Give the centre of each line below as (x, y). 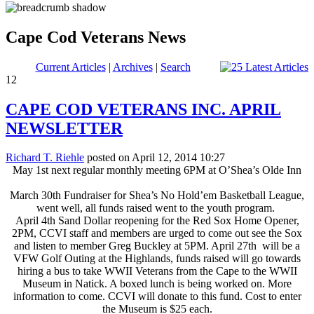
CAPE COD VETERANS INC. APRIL (143, 109)
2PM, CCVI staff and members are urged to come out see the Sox (157, 233)
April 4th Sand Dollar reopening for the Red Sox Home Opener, (157, 221)
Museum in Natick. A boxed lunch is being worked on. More (157, 284)
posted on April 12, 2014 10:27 (155, 158)
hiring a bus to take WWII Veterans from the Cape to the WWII (157, 271)
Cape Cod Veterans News (96, 37)
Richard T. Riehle (45, 158)
